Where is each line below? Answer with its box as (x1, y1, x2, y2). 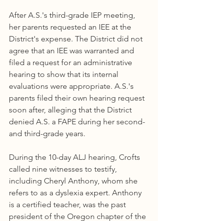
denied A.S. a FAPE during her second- (9, 117, 147, 126)
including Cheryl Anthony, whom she (9, 176, 140, 185)
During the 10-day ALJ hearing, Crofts (9, 152, 142, 162)
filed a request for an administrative (9, 58, 134, 67)
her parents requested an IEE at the (9, 22, 133, 32)
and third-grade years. (9, 129, 85, 138)
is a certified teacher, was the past (9, 200, 128, 209)
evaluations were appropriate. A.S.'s (9, 81, 136, 91)
